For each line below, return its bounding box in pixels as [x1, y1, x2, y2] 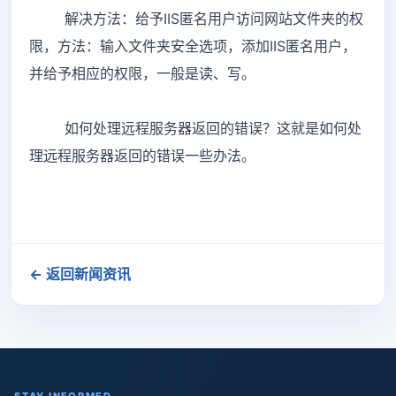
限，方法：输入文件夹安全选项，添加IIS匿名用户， [29, 36, 356, 55]
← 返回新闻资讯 [29, 265, 131, 284]
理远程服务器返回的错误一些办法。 [29, 146, 255, 164]
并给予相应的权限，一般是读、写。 [29, 64, 255, 82]
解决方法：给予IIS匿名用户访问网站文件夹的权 [29, 9, 363, 27]
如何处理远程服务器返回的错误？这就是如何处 [29, 118, 362, 137]
